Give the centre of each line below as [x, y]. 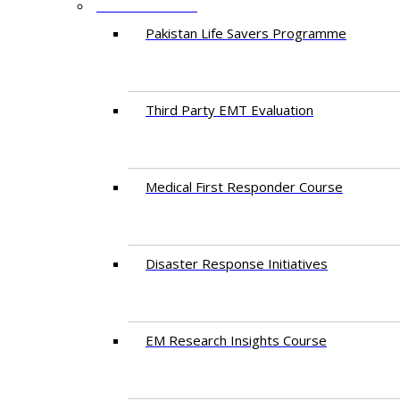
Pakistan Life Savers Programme [246, 33]
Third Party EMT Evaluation [229, 110]
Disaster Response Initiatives [237, 263]
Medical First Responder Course [244, 187]
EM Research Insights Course [236, 340]
